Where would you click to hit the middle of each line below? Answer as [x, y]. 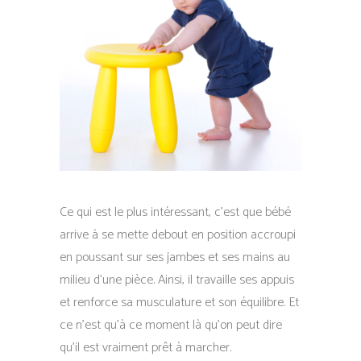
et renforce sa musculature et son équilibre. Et [179, 303]
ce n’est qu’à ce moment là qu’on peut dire [171, 325]
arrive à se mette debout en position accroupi [178, 235]
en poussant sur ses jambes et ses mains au [175, 257]
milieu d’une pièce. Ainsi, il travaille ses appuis [177, 280]
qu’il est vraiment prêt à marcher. [145, 348]
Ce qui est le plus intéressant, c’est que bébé [175, 212]
